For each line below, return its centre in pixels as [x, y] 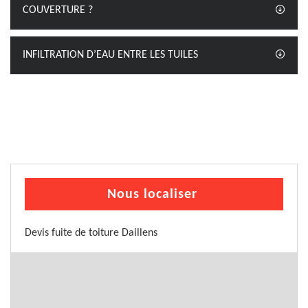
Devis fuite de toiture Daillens [91, 233]
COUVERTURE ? [58, 10]
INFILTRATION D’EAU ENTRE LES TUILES [110, 55]
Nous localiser [152, 195]
